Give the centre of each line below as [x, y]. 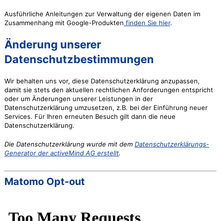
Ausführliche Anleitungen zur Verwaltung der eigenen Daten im [102, 14]
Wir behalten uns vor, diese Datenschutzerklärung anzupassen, [102, 81]
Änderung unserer [53, 44]
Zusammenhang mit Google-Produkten [64, 23]
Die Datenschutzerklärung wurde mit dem [69, 144]
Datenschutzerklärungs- [172, 144]
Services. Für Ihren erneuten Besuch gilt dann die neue [90, 116]
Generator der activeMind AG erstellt [61, 153]
